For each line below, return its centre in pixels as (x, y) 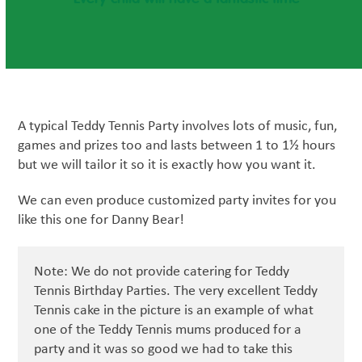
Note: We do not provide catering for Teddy (162, 272)
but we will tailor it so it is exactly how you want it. (167, 165)
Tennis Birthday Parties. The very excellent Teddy (176, 291)
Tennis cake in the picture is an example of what (174, 311)
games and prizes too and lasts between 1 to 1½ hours (177, 146)
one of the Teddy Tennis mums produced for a (168, 330)
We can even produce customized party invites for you (177, 201)
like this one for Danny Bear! (101, 220)
